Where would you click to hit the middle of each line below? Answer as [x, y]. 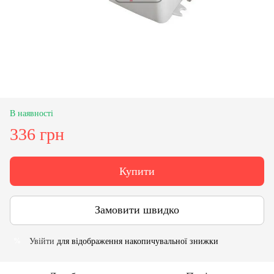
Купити [137, 171]
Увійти [42, 241]
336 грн [37, 134]
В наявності [31, 113]
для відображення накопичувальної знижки [136, 241]
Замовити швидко [137, 210]
